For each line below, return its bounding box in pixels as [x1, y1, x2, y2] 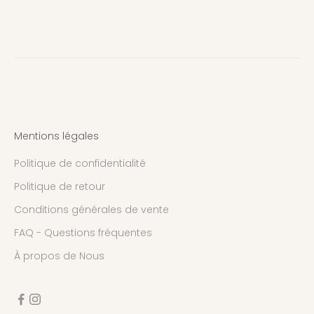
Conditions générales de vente [14, 203, 169, 217]
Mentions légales [14, 129, 99, 144]
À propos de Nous [14, 249, 104, 264]
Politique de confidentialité [14, 156, 146, 171]
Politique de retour [14, 179, 105, 194]
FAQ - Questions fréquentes [14, 226, 152, 240]
